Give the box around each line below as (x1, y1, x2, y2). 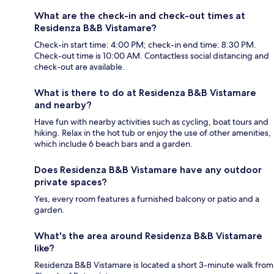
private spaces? (34, 176, 107, 188)
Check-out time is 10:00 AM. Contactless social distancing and (34, 50, 269, 62)
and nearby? (34, 99, 92, 111)
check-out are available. (34, 61, 125, 73)
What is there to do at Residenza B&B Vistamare (34, 87, 256, 99)
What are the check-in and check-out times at (34, 10, 245, 22)
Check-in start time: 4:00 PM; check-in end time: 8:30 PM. (34, 39, 256, 51)
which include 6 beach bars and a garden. (34, 138, 193, 150)
